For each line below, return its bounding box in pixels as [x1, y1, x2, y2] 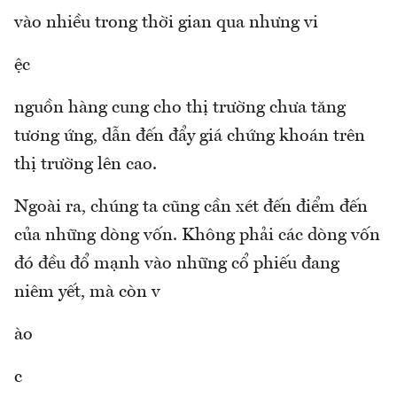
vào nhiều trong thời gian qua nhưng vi [14, 14, 318, 33]
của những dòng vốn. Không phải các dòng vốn [14, 227, 380, 245]
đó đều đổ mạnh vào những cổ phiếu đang [14, 255, 339, 274]
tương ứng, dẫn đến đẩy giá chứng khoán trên [14, 128, 365, 146]
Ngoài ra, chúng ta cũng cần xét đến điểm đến [14, 198, 368, 217]
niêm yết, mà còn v [14, 284, 160, 302]
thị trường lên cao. [14, 156, 157, 175]
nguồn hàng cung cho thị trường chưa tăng [14, 99, 346, 118]
